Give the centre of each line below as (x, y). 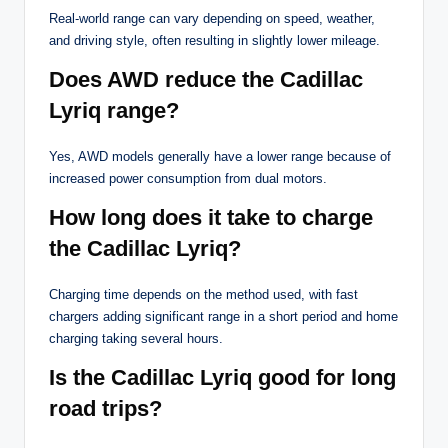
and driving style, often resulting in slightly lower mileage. (214, 41)
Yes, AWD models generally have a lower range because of (220, 157)
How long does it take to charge (211, 218)
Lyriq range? (114, 111)
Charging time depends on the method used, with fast (203, 295)
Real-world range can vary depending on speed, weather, (212, 19)
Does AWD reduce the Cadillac (206, 80)
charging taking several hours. (136, 339)
